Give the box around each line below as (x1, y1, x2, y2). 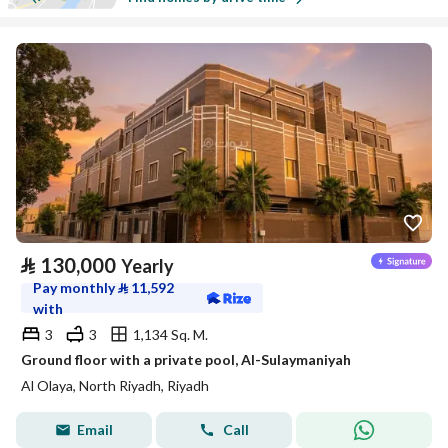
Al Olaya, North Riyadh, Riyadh (21, 377, 209, 394)
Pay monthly (33, 279, 118, 296)
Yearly (121, 255, 174, 277)
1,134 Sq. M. (133, 325, 208, 343)
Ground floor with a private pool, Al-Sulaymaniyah (21, 351, 351, 368)
